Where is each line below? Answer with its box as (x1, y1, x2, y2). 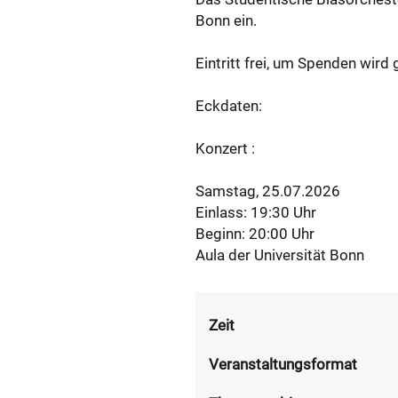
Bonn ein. (195, 12, 257, 29)
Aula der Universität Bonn (195, 246, 364, 264)
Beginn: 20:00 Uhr (195, 225, 314, 243)
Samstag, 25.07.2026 (195, 182, 340, 200)
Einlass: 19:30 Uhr (195, 203, 316, 221)
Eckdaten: (195, 97, 262, 115)
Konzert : (195, 139, 255, 157)
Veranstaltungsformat (209, 355, 357, 373)
